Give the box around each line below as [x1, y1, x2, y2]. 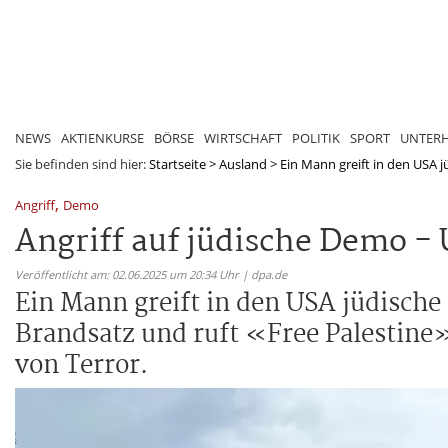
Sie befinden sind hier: [15, 154, 149, 173]
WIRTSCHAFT [204, 128, 282, 147]
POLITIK [292, 128, 340, 147]
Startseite [149, 154, 206, 173]
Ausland [219, 154, 267, 173]
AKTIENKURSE [61, 128, 144, 147]
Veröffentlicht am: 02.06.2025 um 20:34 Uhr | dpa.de [15, 266, 287, 282]
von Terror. [15, 345, 148, 386]
